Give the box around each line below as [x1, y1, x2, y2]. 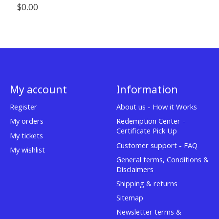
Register [9, 102, 37, 112]
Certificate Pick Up [116, 126, 177, 136]
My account [9, 82, 67, 97]
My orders [9, 116, 44, 126]
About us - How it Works [116, 102, 197, 112]
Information [116, 82, 178, 97]
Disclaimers [116, 164, 153, 174]
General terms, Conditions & [116, 154, 209, 164]
